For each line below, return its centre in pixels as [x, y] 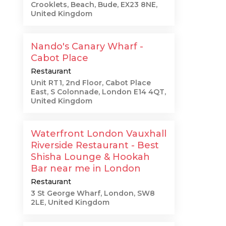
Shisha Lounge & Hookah [90, 157]
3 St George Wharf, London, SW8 [93, 193]
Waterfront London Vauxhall [99, 134]
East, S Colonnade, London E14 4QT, [98, 92]
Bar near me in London [86, 168]
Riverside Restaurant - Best [95, 145]
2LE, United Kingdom [70, 202]
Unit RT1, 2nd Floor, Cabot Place [91, 83]
